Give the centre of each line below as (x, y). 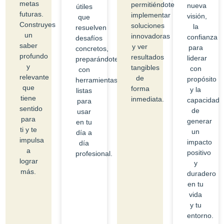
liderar (197, 58)
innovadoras (150, 36)
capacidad (203, 100)
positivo (199, 153)
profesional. (94, 154)
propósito (201, 79)
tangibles (145, 68)
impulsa (32, 140)
